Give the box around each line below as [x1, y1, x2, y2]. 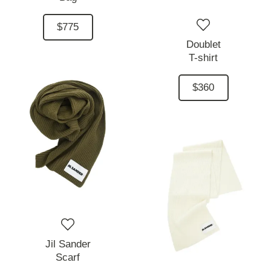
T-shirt [189, 52, 218, 64]
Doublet [186, 39, 221, 51]
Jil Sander [45, 238, 91, 250]
